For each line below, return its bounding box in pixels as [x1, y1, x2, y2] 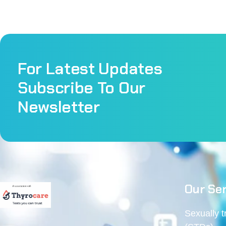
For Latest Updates [18, 58, 162, 80]
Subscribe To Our [18, 77, 145, 99]
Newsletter [18, 96, 100, 118]
